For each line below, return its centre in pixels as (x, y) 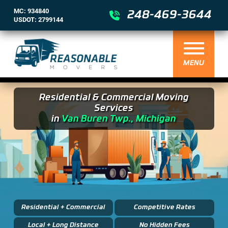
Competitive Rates (164, 207)
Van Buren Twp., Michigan (119, 119)
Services (114, 108)
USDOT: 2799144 (38, 20)
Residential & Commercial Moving (114, 98)
